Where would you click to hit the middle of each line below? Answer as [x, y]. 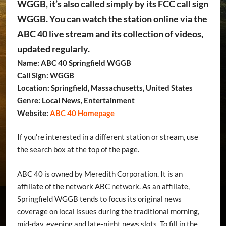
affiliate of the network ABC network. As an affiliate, [103, 186]
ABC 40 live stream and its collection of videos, [110, 34]
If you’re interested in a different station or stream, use [107, 137]
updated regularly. [53, 49]
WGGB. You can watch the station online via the [112, 18]
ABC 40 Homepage [81, 113]
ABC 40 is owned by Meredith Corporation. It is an [100, 173]
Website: [33, 113]
